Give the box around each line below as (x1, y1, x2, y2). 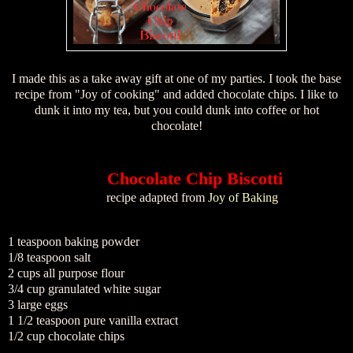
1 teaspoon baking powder (8, 235, 139, 249)
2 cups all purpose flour (8, 266, 124, 281)
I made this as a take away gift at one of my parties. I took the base (12, 71, 341, 85)
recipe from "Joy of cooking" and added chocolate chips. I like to (15, 87, 338, 101)
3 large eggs (8, 298, 68, 312)
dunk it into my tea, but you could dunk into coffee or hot (34, 102, 319, 117)
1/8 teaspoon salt (8, 251, 91, 265)
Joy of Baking (208, 191, 278, 205)
